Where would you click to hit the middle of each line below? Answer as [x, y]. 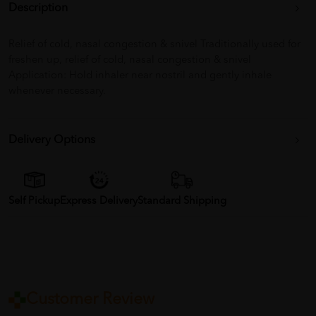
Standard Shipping [182, 202]
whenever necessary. [57, 92]
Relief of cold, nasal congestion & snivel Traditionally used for [154, 45]
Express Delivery [99, 202]
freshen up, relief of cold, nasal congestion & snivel [130, 61]
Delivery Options [52, 141]
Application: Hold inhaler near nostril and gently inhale [140, 76]
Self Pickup [34, 202]
